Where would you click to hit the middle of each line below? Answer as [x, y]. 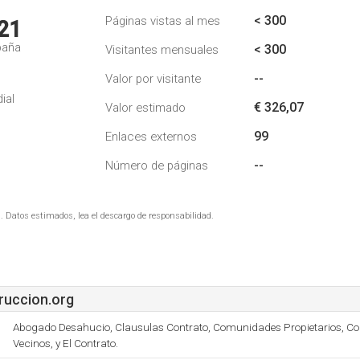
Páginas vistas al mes [163, 21]
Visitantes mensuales [162, 50]
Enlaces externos [151, 137]
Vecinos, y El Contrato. [65, 343]
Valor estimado [145, 108]
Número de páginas [157, 166]
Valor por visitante [153, 79]
